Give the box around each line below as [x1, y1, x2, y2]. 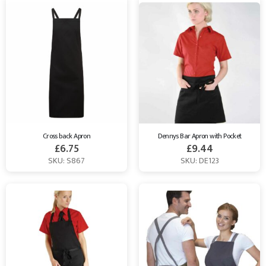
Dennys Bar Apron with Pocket [157, 129, 242, 142]
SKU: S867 [48, 154, 85, 168]
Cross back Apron [42, 129, 91, 142]
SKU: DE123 [180, 154, 219, 168]
